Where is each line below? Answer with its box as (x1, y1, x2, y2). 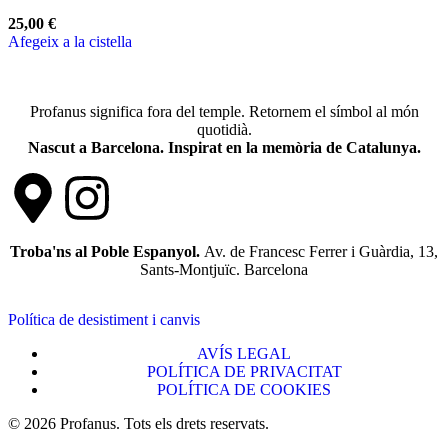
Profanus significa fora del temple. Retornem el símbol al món (29, 102, 419, 120)
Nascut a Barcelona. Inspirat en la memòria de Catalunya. (27, 138, 421, 156)
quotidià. (196, 120, 252, 138)
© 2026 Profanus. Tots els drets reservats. (8, 414, 269, 432)
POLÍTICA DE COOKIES (157, 380, 331, 398)
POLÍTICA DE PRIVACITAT (146, 362, 342, 380)
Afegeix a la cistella (8, 32, 132, 50)
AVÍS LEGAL (197, 344, 291, 362)
